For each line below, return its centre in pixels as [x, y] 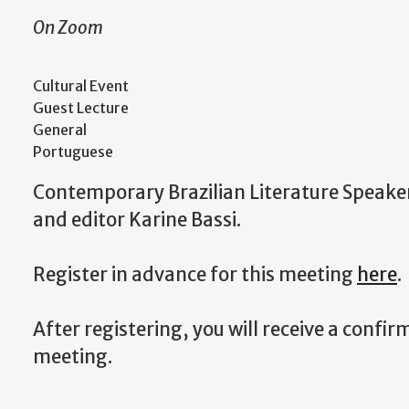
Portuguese [73, 152]
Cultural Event [81, 86]
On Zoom [68, 27]
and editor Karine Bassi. [139, 220]
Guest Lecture [81, 108]
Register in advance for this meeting [195, 275]
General [60, 130]
